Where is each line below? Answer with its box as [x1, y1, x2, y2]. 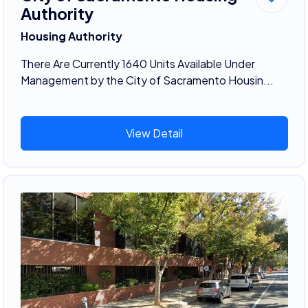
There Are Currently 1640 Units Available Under [20, 56, 255, 71]
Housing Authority [20, 28, 122, 43]
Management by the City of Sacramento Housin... [20, 72, 274, 87]
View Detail [125, 125, 183, 140]
